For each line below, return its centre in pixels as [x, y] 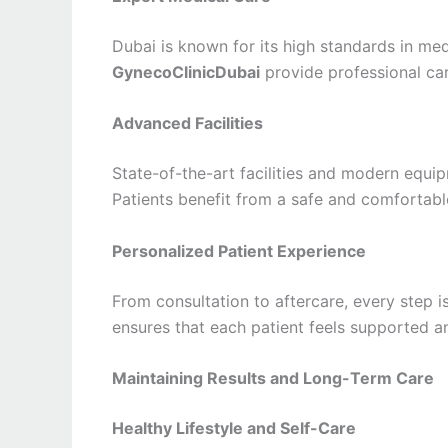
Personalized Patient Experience [239, 250]
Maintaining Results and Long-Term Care [273, 378]
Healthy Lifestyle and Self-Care [234, 428]
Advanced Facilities [187, 123]
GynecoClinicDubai [186, 71]
